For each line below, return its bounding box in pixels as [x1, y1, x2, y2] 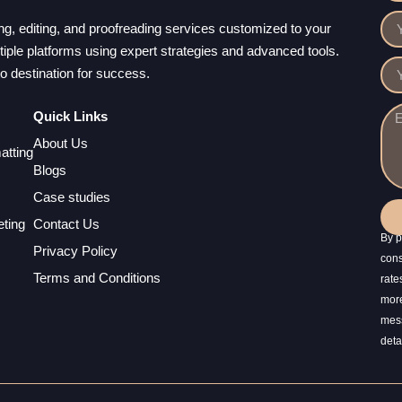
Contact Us [33, 215, 100, 232]
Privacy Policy [33, 242, 118, 258]
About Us [33, 135, 88, 151]
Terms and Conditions [33, 269, 161, 285]
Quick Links [33, 108, 108, 124]
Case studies [33, 188, 110, 205]
